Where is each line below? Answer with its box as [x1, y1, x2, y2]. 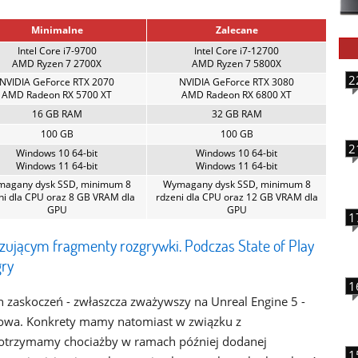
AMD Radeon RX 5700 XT [2, 88, 112, 101]
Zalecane [215, 23, 258, 37]
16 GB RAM [31, 107, 82, 121]
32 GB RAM [211, 107, 262, 121]
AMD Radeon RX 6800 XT [181, 88, 292, 101]
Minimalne [30, 23, 83, 37]
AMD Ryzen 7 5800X [192, 57, 281, 70]
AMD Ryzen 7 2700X [12, 57, 101, 70]
